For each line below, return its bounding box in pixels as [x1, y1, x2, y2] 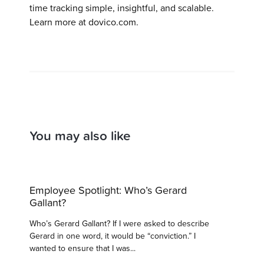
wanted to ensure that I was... [29, 243, 136, 253]
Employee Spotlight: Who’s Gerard [29, 182, 187, 199]
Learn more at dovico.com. [29, 16, 138, 28]
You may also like [29, 126, 131, 146]
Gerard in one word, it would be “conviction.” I [29, 230, 196, 241]
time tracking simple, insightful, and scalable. [29, 2, 214, 14]
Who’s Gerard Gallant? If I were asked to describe [29, 218, 209, 229]
